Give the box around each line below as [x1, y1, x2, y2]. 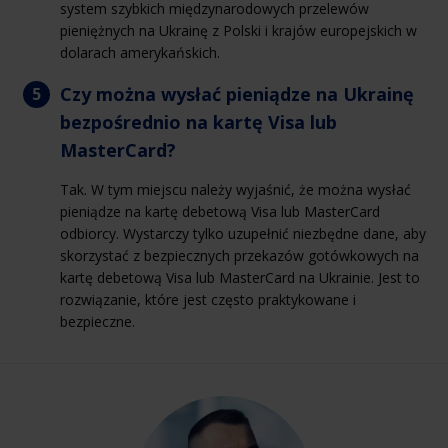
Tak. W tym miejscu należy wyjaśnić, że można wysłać [60, 179, 411, 199]
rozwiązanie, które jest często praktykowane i [60, 289, 356, 309]
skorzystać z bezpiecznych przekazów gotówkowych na [60, 245, 419, 265]
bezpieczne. [60, 311, 135, 331]
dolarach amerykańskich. [60, 42, 220, 62]
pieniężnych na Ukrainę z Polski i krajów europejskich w [60, 20, 417, 40]
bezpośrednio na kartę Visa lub [60, 109, 337, 134]
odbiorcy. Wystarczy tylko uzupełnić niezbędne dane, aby [60, 223, 426, 243]
